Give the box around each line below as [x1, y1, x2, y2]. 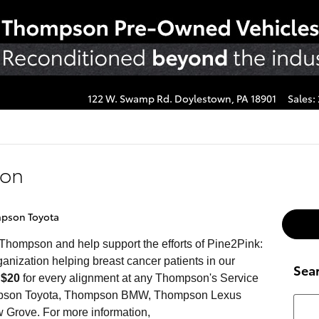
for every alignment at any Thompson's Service [20, 272, 258, 284]
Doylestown [174, 91, 231, 105]
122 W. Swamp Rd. [88, 91, 172, 105]
